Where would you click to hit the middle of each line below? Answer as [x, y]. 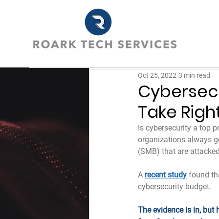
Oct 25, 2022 [157, 75]
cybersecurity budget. [175, 186]
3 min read [194, 75]
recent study [166, 175]
